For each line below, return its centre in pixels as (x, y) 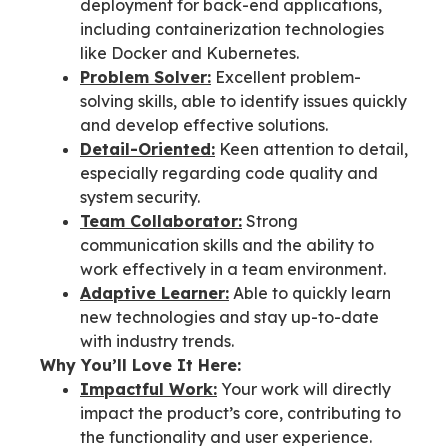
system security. (140, 196)
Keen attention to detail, (313, 148)
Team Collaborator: (161, 220)
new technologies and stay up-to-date (229, 316)
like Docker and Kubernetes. (189, 52)
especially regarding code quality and (229, 172)
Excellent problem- (288, 76)
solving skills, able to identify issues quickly (243, 100)
